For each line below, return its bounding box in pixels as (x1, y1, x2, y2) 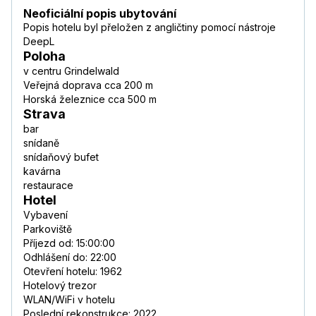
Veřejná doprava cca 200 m (23, 79, 153, 92)
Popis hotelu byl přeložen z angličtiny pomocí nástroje (23, 21, 276, 34)
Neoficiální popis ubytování (23, 6, 176, 21)
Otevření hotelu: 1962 (23, 265, 122, 278)
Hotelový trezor (23, 279, 97, 292)
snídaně (23, 137, 59, 150)
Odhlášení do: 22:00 (23, 251, 116, 264)
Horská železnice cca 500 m (23, 93, 157, 106)
